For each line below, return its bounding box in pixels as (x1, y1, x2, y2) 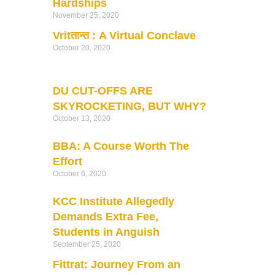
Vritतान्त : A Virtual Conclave (52, 29, 196, 42)
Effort (52, 155, 82, 168)
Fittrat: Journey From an (52, 258, 180, 271)
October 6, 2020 (52, 169, 106, 178)
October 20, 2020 (52, 43, 110, 52)
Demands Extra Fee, (52, 210, 158, 223)
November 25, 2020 (52, 10, 119, 20)
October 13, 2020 (52, 114, 110, 123)
